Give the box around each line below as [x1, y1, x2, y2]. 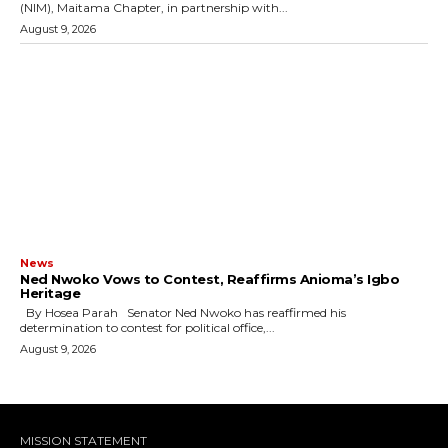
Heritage [20, 285, 80, 302]
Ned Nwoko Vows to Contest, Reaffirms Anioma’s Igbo [20, 271, 399, 288]
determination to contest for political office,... [20, 320, 275, 336]
